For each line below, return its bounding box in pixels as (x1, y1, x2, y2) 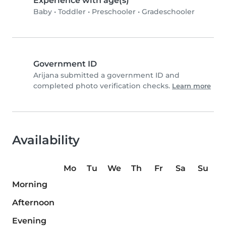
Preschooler (92, 7, 136, 17)
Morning (12, 180, 47, 190)
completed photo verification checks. (33, 81, 172, 91)
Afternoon (12, 198, 54, 208)
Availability (12, 133, 80, 148)
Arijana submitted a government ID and (33, 71, 180, 80)
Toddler (58, 7, 86, 17)
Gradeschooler (142, 7, 195, 17)
